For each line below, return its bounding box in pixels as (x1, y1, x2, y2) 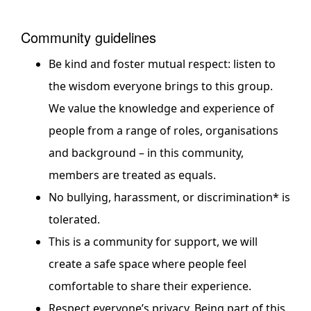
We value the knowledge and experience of (49, 100, 274, 116)
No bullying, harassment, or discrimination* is (49, 189, 290, 205)
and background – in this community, (49, 144, 244, 160)
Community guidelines (21, 27, 156, 47)
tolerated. (49, 211, 100, 227)
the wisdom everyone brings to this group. (49, 78, 273, 94)
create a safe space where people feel (49, 255, 246, 271)
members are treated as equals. (49, 167, 216, 183)
